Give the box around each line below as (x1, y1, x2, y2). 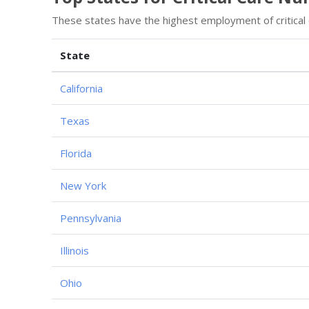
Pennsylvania (60, 211, 121, 225)
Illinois (60, 243, 89, 257)
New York (60, 179, 106, 192)
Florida (60, 146, 92, 160)
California (60, 81, 103, 95)
